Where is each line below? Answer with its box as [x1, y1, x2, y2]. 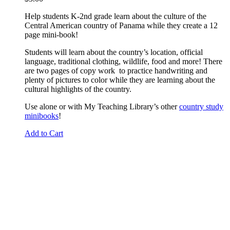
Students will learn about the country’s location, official [25, 47, 203, 56]
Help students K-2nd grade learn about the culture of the [25, 11, 206, 21]
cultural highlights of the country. [25, 84, 131, 93]
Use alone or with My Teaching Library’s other [25, 102, 179, 111]
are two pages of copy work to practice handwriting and [25, 66, 207, 75]
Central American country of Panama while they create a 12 [25, 21, 218, 30]
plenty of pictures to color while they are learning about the [25, 75, 215, 84]
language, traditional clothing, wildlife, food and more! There [25, 56, 222, 66]
